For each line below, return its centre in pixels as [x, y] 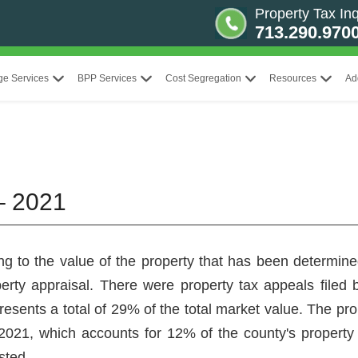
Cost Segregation [203, 78]
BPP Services [107, 78]
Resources [293, 78]
